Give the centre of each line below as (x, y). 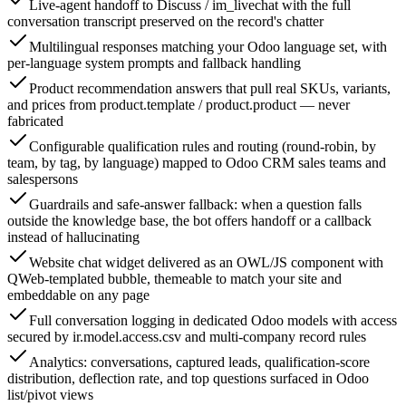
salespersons (43, 179)
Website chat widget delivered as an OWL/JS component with (206, 263)
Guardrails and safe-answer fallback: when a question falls (195, 205)
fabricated (35, 121)
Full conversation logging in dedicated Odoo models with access (213, 321)
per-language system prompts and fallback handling (154, 63)
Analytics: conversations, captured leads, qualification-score (199, 362)
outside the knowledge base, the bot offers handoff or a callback (189, 221)
